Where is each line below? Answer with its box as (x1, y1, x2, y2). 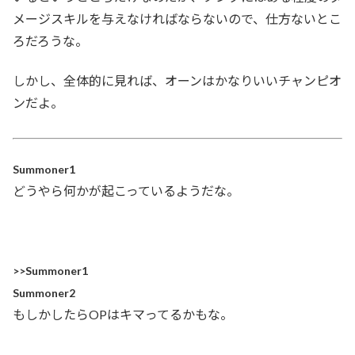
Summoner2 (13, 286, 75, 300)
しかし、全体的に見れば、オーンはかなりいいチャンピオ (13, 73, 342, 89)
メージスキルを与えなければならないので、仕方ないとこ (13, 10, 342, 26)
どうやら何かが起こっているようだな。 (13, 182, 239, 198)
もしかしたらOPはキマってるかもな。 (13, 307, 233, 323)
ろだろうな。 (13, 32, 88, 48)
